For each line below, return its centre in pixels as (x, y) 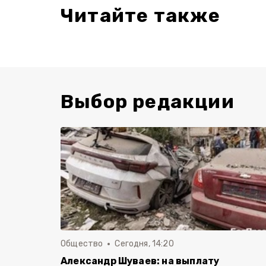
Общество (82, 244)
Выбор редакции (148, 102)
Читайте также (141, 15)
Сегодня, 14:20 (144, 244)
